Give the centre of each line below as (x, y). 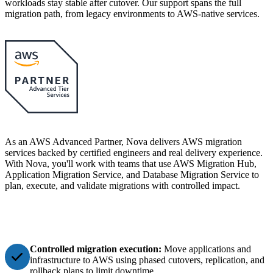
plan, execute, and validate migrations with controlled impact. (122, 186)
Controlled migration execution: (97, 249)
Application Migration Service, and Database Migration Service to (132, 175)
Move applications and (207, 249)
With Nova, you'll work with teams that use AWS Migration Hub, (131, 164)
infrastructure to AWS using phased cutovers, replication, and (147, 260)
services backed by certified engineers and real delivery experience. (134, 153)
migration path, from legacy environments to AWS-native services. (132, 14)
